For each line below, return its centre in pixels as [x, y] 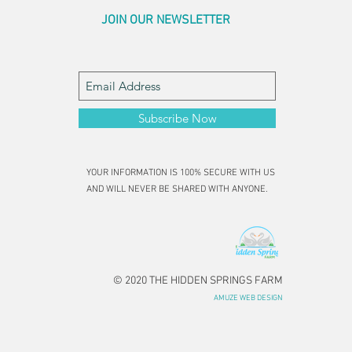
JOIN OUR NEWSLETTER [166, 21]
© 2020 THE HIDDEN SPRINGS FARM [198, 281]
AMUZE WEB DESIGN [249, 299]
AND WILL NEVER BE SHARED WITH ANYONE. [178, 190]
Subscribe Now [177, 119]
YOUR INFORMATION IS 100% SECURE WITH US [181, 173]
